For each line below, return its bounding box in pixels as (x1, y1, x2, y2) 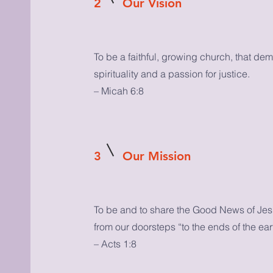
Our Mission (122, 149, 191, 163)
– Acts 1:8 (93, 238, 136, 250)
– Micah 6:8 (93, 85, 144, 97)
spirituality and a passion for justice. (93, 68, 250, 80)
